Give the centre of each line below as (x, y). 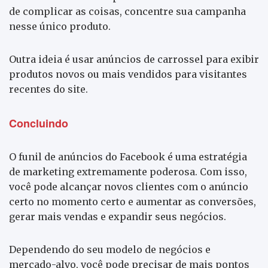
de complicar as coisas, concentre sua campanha (127, 11)
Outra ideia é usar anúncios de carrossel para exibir (134, 59)
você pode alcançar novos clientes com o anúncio (129, 186)
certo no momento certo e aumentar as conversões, (133, 201)
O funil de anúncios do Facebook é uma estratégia (128, 156)
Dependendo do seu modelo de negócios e (110, 249)
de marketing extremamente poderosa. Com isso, (128, 171)
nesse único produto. (60, 26)
